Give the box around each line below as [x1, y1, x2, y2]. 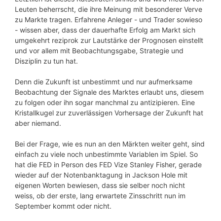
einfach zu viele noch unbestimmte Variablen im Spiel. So [15, 150, 198, 159]
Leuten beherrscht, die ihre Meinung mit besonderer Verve [15, 5, 202, 14]
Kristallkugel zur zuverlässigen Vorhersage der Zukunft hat [15, 109, 203, 117]
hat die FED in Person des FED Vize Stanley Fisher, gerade [15, 160, 202, 169]
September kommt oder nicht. [15, 202, 111, 211]
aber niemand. [15, 119, 61, 128]
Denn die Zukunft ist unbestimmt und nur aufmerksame [15, 77, 192, 86]
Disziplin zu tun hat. [15, 57, 78, 66]
